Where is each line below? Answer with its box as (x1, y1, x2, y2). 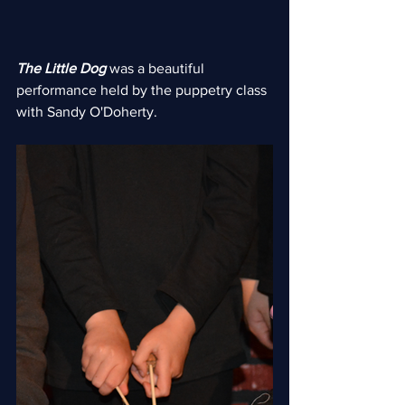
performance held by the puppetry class (16, 81, 270, 98)
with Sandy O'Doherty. (16, 103, 157, 119)
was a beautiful (106, 60, 208, 76)
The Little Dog (16, 60, 106, 76)
